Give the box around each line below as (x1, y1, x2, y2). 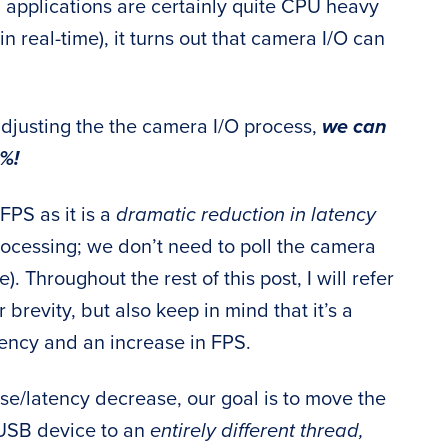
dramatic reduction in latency (116, 203, 376, 228)
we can (322, 115, 387, 140)
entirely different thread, (150, 419, 364, 444)
